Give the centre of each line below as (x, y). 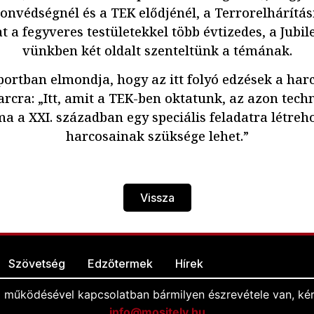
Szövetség (37, 264)
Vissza (157, 198)
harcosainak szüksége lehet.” (157, 136)
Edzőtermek (120, 264)
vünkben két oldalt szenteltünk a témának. (157, 50)
